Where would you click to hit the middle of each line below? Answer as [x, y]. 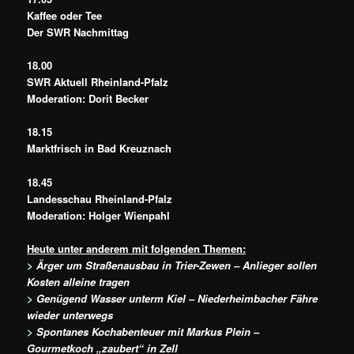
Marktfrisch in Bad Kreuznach [100, 149]
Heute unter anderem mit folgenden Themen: [137, 248]
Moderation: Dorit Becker [88, 99]
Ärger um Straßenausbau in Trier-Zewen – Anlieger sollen [177, 265]
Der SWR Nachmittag [78, 32]
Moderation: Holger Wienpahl [99, 215]
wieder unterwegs [70, 314]
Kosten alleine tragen [79, 281]
